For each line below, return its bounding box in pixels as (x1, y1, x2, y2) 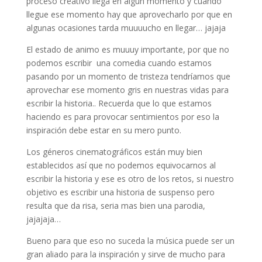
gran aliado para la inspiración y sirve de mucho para (26, 248, 225, 260)
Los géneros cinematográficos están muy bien (26, 146, 202, 157)
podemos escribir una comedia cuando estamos (26, 57, 212, 68)
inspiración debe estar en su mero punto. (26, 124, 181, 136)
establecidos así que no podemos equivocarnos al (26, 159, 216, 171)
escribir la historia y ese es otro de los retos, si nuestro (26, 173, 234, 184)
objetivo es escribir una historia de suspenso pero (26, 186, 215, 198)
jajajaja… (26, 213, 61, 225)
